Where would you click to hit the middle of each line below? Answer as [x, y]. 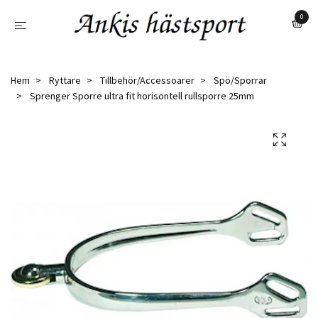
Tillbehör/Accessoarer [147, 80]
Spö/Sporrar [240, 80]
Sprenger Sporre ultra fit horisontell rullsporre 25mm [141, 95]
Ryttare [65, 80]
